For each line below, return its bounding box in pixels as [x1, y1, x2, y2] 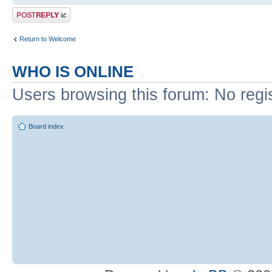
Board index [29, 122, 64, 130]
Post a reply [12, 7, 47, 15]
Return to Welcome [19, 35, 76, 42]
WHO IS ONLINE [12, 63, 134, 81]
